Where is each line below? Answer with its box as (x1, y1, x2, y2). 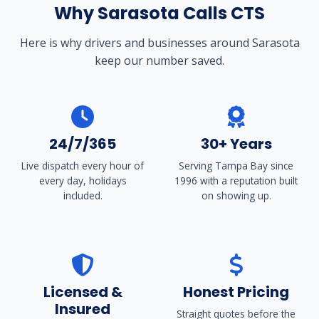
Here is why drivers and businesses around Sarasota (19, 34, 300, 51)
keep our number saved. (95, 52, 224, 68)
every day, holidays (38, 173, 127, 187)
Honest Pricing (183, 281, 290, 302)
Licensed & (43, 281, 122, 302)
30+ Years (200, 133, 272, 154)
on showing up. (201, 188, 271, 202)
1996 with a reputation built (174, 173, 298, 187)
